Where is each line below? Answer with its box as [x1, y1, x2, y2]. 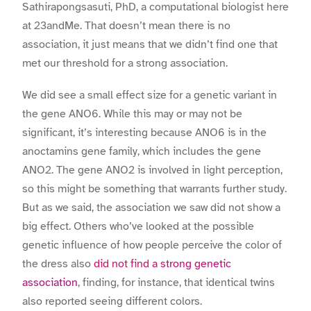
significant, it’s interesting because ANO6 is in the [22, 126, 267, 140]
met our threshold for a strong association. [22, 56, 228, 70]
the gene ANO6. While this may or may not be [22, 107, 242, 121]
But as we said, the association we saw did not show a [22, 201, 280, 215]
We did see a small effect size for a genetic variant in [22, 88, 277, 103]
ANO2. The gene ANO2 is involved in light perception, [22, 163, 283, 178]
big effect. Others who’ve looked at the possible [22, 219, 254, 234]
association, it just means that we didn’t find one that [22, 37, 278, 51]
